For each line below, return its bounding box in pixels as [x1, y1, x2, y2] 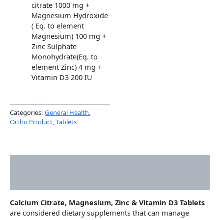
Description [10, 159, 51, 169]
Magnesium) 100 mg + [31, 31, 106, 41]
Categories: [10, 108, 45, 117]
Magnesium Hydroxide [31, 10, 108, 21]
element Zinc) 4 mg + [31, 62, 102, 72]
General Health [45, 108, 89, 117]
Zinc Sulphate [31, 41, 77, 52]
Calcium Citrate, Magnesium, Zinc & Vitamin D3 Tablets [10, 197, 205, 207]
